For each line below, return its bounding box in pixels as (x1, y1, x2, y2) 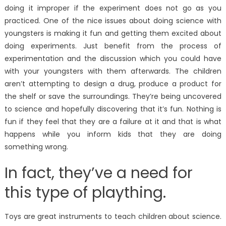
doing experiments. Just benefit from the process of (4, 40, 222, 51)
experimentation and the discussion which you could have (4, 53, 222, 64)
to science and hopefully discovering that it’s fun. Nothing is (4, 103, 222, 114)
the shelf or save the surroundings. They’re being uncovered (4, 91, 222, 101)
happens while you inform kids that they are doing (4, 129, 222, 139)
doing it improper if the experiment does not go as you (4, 3, 222, 13)
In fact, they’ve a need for (4, 162, 193, 184)
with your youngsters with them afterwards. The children (4, 66, 222, 76)
